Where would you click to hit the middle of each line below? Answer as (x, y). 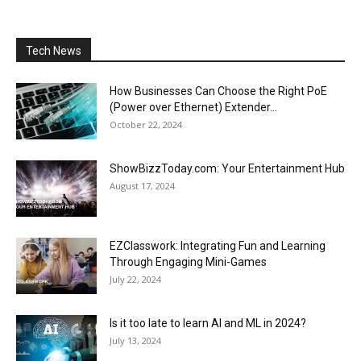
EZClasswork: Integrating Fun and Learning (218, 245)
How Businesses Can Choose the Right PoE (218, 91)
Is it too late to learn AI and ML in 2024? (208, 323)
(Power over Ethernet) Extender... (193, 107)
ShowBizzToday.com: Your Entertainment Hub (227, 168)
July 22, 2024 (135, 279)
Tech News (54, 50)
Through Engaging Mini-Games (188, 261)
